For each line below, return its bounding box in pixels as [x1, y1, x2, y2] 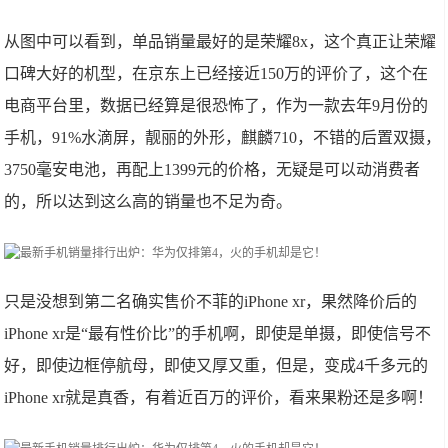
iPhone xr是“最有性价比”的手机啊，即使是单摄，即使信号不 [4, 325, 432, 342]
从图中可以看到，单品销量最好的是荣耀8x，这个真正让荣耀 [4, 33, 437, 50]
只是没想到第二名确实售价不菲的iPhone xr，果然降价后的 [4, 293, 418, 310]
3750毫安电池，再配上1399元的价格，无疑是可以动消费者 [4, 161, 421, 178]
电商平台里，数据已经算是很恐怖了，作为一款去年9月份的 [4, 97, 429, 114]
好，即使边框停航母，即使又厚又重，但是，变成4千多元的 [4, 357, 429, 374]
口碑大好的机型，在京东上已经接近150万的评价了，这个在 [4, 65, 429, 82]
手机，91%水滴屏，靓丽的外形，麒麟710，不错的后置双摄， [4, 129, 442, 146]
